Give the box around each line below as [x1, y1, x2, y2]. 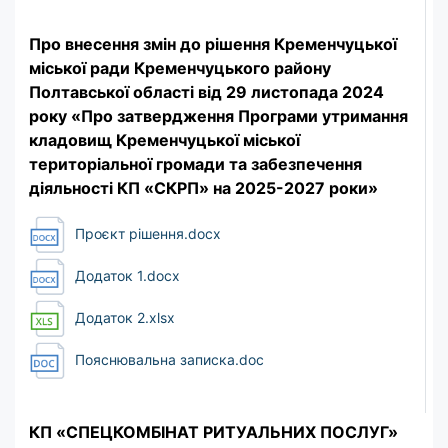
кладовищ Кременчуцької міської [29, 129, 300, 150]
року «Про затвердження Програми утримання [29, 105, 408, 126]
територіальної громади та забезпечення [29, 153, 362, 174]
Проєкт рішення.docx [71, 225, 221, 243]
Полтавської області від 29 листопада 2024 [29, 81, 384, 102]
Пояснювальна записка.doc [71, 351, 264, 369]
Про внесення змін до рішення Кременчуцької [29, 33, 397, 54]
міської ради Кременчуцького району [29, 57, 331, 78]
